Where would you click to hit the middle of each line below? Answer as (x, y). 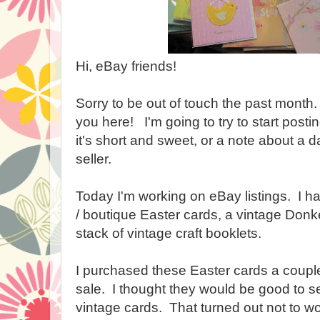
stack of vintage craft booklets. (169, 233)
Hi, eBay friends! (126, 66)
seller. (94, 159)
